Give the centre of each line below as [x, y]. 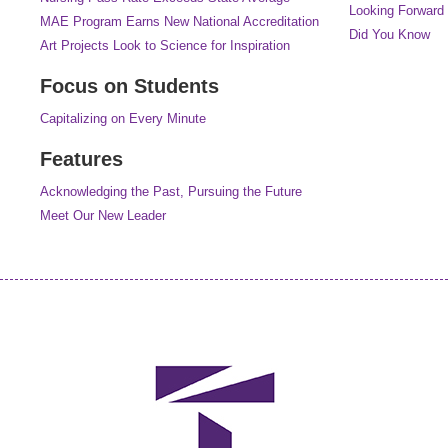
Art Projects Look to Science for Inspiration [165, 45]
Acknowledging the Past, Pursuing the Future [171, 191]
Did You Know [389, 34]
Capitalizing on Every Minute [123, 118]
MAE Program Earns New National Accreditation [179, 21]
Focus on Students [129, 85]
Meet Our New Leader [103, 215]
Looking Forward [396, 10]
